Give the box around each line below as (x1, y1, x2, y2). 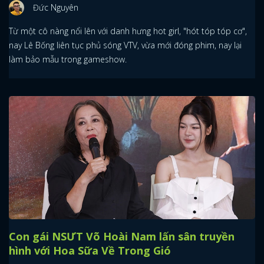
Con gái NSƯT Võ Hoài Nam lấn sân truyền (9, 229, 235, 243)
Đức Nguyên (33, 1, 78, 13)
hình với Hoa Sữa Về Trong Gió (9, 243, 171, 258)
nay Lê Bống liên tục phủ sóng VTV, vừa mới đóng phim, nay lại (9, 39, 242, 51)
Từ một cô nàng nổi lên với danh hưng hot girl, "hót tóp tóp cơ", (9, 25, 247, 37)
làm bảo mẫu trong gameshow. (9, 53, 127, 65)
